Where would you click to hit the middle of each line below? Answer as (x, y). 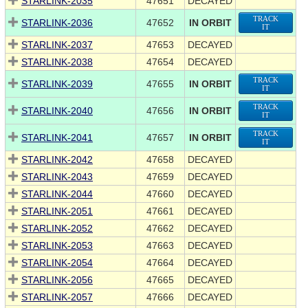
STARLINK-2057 (57, 297)
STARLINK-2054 (57, 263)
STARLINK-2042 (57, 160)
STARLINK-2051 (57, 211)
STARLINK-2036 (57, 23)
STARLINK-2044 (57, 194)
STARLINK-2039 (57, 84)
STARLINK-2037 (57, 45)
